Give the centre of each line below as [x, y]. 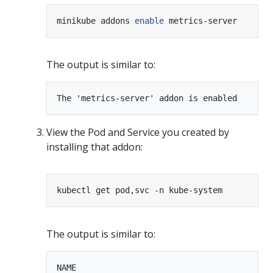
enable [149, 20]
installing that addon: [94, 147]
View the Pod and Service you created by [138, 132]
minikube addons [96, 20]
